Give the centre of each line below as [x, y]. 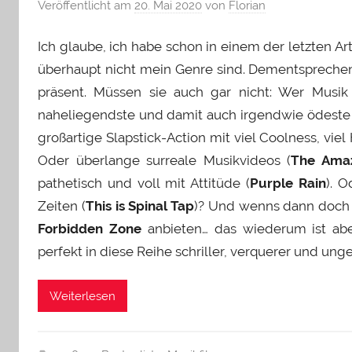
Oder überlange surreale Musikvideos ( [165, 160]
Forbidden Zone [90, 228]
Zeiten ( [62, 205]
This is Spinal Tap [140, 205]
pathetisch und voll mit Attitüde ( [144, 183]
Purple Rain [288, 183]
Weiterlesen [82, 296]
